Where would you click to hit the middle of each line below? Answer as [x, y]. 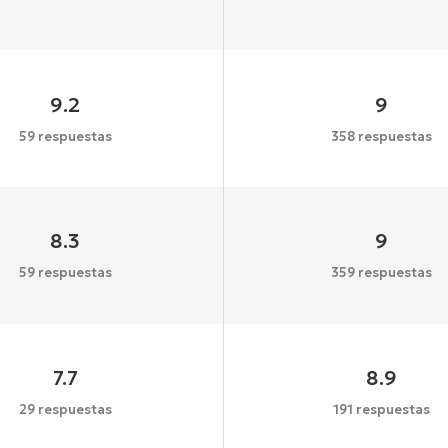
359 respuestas [382, 273]
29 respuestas [65, 410]
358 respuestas [382, 136]
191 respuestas [382, 410]
